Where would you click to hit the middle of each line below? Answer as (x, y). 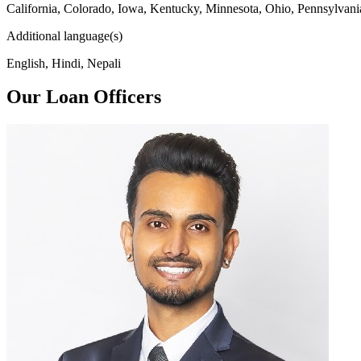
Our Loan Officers (84, 97)
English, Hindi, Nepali (64, 63)
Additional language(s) (64, 35)
